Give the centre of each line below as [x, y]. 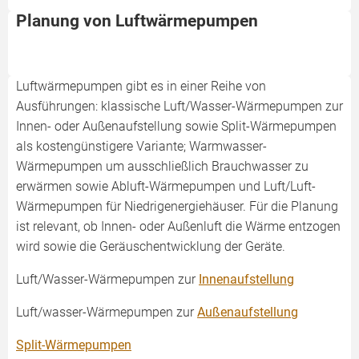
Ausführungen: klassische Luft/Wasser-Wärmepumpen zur [179, 106]
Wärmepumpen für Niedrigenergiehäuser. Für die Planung [177, 206]
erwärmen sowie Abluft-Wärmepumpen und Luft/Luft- [166, 186]
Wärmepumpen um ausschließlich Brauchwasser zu [162, 166]
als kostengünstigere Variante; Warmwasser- [141, 146]
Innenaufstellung [246, 279]
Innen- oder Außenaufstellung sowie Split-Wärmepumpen [176, 126]
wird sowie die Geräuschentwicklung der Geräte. [151, 246]
